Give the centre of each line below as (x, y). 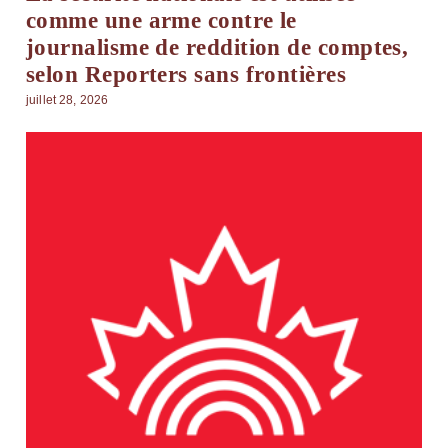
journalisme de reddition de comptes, (217, 47)
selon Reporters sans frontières (186, 74)
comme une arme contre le (161, 20)
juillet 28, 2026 (67, 99)
